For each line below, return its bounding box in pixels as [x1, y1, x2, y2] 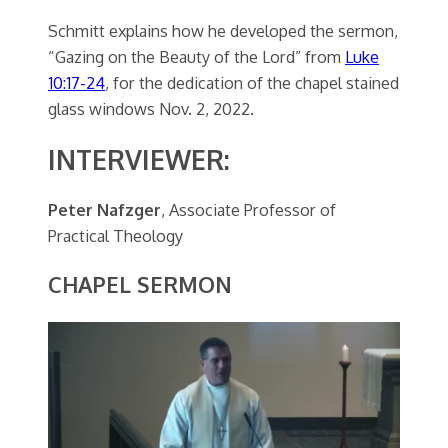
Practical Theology [48, 224, 183, 246]
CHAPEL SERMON [48, 271, 232, 299]
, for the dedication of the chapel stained [105, 71, 399, 93]
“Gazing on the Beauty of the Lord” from [48, 45, 345, 67]
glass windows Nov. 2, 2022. [48, 97, 254, 119]
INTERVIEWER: [48, 142, 230, 176]
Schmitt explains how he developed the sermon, [48, 19, 398, 41]
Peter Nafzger [48, 198, 161, 220]
